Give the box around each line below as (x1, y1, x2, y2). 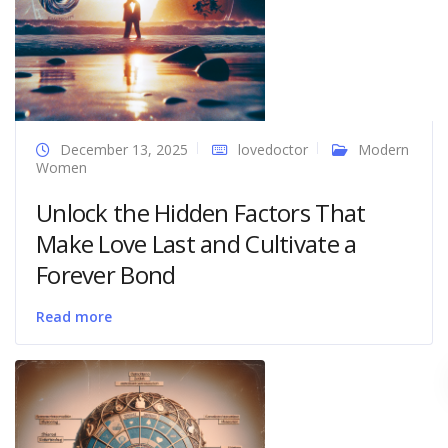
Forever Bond (36, 258, 176, 292)
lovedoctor (238, 140, 308, 160)
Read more (36, 307, 112, 327)
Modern (358, 140, 409, 160)
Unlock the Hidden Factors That (36, 196, 366, 230)
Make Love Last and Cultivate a (36, 227, 357, 261)
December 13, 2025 (60, 140, 188, 160)
